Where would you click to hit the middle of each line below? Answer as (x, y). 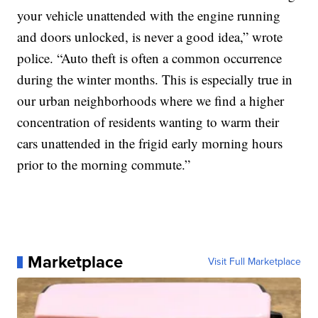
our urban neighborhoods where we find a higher (151, 101)
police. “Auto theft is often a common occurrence (150, 58)
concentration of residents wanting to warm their (148, 122)
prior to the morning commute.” (104, 165)
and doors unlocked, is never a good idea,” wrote (150, 37)
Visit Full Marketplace (254, 262)
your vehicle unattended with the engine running (149, 16)
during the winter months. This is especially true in (155, 79)
